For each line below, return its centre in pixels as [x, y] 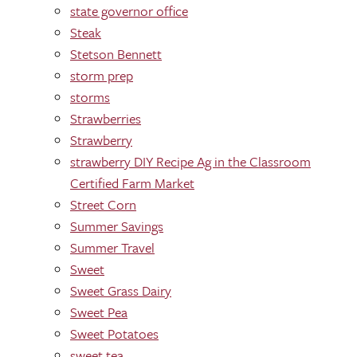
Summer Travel [112, 247]
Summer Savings [117, 226]
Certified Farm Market [132, 183]
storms [90, 97]
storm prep [102, 75]
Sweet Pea [99, 312]
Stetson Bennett [116, 54]
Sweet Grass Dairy [121, 290]
